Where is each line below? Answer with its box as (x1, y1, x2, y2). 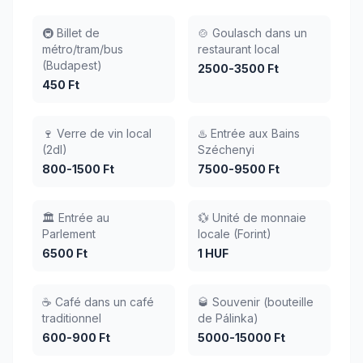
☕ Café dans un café (42, 295, 154, 309)
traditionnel (42, 311, 101, 325)
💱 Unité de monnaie (198, 211, 306, 224)
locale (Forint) (198, 227, 271, 241)
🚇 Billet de (42, 26, 100, 40)
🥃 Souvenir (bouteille (198, 295, 314, 309)
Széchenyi (198, 143, 254, 156)
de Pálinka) (198, 311, 258, 325)
